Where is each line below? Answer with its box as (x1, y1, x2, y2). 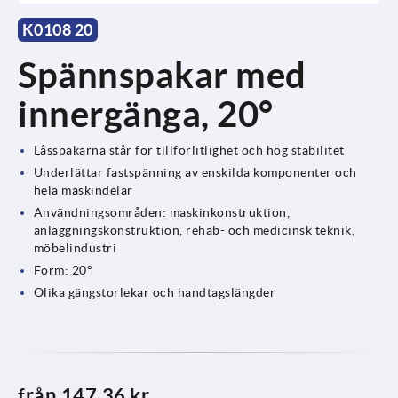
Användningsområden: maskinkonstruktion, (33, 204, 291, 219)
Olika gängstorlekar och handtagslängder (33, 284, 276, 299)
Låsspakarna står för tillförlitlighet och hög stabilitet (33, 142, 345, 157)
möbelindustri (33, 240, 117, 255)
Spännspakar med (18, 54, 306, 95)
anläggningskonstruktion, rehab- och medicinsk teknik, (33, 222, 355, 237)
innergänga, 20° (18, 93, 274, 134)
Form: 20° (33, 262, 93, 277)
